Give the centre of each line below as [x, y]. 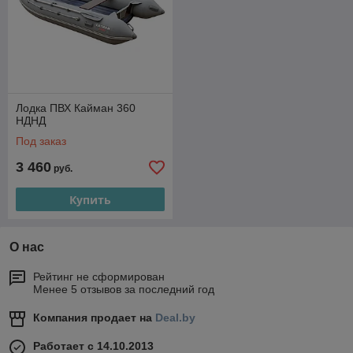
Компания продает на [94, 318]
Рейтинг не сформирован [99, 277]
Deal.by [175, 318]
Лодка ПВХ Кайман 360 [76, 108]
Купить [90, 199]
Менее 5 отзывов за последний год [124, 289]
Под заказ [41, 141]
